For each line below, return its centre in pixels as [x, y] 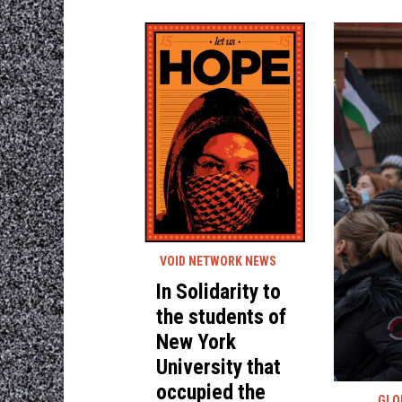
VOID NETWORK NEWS [218, 261]
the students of [222, 316]
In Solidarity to [219, 291]
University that [219, 367]
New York [197, 341]
